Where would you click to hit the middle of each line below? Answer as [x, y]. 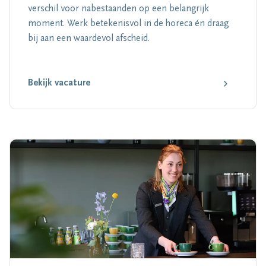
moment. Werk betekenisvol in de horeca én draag [128, 24]
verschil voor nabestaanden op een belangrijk [118, 9]
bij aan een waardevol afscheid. [89, 39]
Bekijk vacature [59, 83]
